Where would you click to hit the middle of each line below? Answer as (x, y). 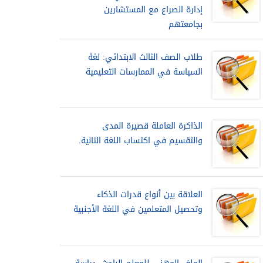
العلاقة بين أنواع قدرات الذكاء (150, 195)
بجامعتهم (186, 24)
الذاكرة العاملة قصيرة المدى (152, 126)
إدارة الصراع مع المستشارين (153, 10)
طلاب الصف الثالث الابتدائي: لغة (145, 57)
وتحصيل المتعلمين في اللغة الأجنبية (138, 209)
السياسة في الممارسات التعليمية (144, 72)
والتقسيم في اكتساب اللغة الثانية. (141, 141)
